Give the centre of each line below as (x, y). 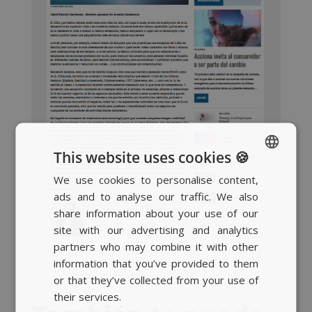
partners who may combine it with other (156, 246)
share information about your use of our (156, 213)
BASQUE (249, 201)
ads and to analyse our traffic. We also (156, 196)
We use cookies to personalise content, (156, 179)
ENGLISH (250, 249)
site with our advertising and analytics (156, 229)
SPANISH (250, 178)
